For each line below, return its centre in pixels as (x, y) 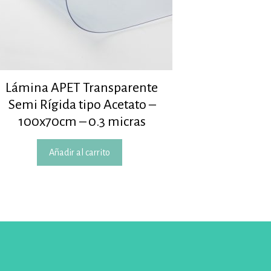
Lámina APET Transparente (82, 88)
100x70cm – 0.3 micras (82, 122)
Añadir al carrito (80, 153)
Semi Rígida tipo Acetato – (82, 105)
